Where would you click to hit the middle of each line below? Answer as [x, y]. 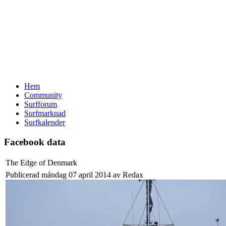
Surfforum [41, 104]
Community [43, 95]
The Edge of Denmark [41, 163]
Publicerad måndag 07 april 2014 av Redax [74, 175]
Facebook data [35, 142]
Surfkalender [45, 122]
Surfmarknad [45, 113]
